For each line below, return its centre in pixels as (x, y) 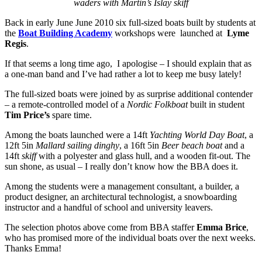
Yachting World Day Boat (197, 135)
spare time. (71, 115)
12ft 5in (20, 145)
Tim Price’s (27, 115)
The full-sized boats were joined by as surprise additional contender (129, 94)
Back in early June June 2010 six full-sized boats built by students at (130, 22)
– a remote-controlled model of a (66, 104)
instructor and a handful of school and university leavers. (109, 207)
